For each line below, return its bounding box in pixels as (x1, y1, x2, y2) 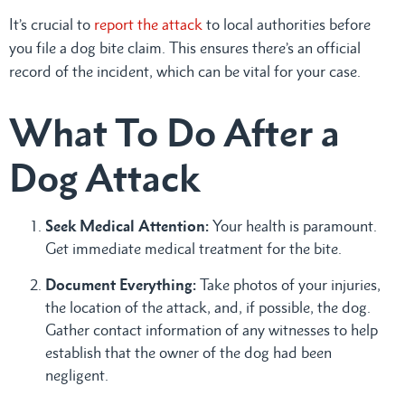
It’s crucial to (9, 14, 94, 33)
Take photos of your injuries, (196, 275, 381, 294)
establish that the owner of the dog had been (45, 343, 332, 362)
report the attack (94, 14, 202, 33)
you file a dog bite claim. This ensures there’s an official (9, 38, 361, 57)
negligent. (45, 365, 112, 384)
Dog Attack (9, 154, 201, 201)
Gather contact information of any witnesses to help (45, 320, 378, 339)
